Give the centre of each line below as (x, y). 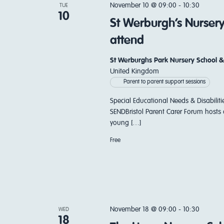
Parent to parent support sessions (164, 82)
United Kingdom (134, 71)
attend (127, 40)
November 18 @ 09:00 (143, 209)
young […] (125, 123)
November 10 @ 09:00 (143, 5)
